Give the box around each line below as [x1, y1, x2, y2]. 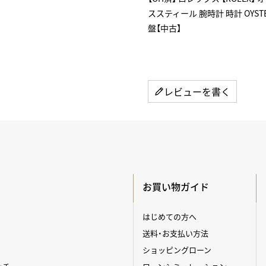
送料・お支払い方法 [142, 227, 209, 239]
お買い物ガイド [142, 179, 210, 194]
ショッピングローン [142, 244, 212, 255]
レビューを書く [164, 84, 230, 99]
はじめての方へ [142, 211, 197, 222]
